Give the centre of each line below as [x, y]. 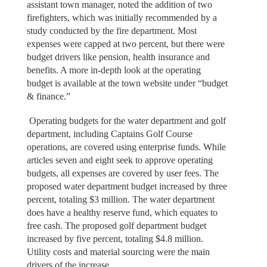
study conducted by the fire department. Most [111, 31]
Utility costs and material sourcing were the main [118, 252]
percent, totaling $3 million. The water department [120, 199]
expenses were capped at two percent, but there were [125, 44]
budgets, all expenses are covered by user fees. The [122, 173]
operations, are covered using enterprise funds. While [126, 147]
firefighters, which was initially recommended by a [122, 18]
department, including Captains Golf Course [109, 133]
